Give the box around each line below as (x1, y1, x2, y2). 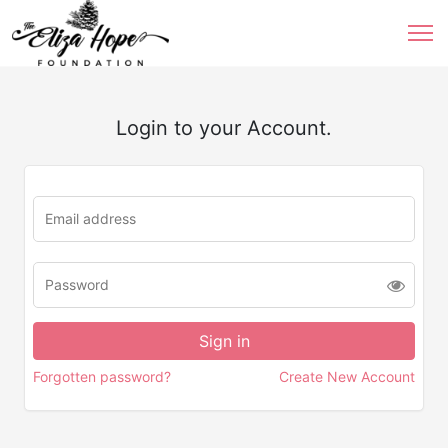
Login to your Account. (116, 116, 332, 140)
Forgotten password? (33, 368, 171, 385)
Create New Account (279, 368, 415, 385)
